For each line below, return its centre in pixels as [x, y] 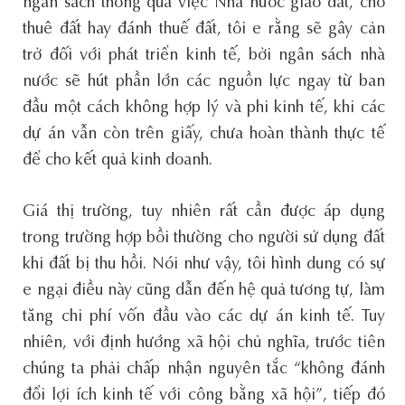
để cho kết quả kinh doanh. [118, 160]
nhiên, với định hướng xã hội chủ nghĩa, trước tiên [204, 343]
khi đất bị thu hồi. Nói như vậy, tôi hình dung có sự [204, 264]
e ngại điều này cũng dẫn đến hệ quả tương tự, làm [204, 291]
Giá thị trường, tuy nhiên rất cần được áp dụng [204, 212]
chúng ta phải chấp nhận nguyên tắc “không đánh [204, 369]
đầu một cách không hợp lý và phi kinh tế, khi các [204, 108]
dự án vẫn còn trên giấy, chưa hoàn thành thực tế [204, 134]
